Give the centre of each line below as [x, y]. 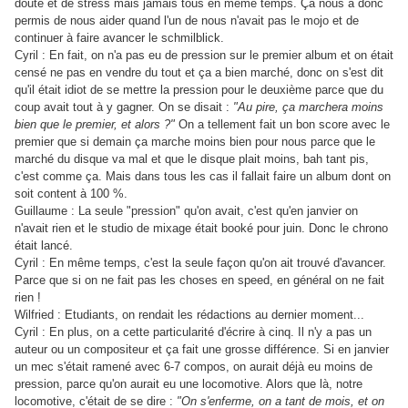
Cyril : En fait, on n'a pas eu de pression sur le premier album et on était [204, 56]
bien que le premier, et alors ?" [95, 125]
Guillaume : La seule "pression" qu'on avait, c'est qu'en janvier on [186, 211]
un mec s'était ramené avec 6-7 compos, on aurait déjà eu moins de [194, 367]
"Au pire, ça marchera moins [308, 107]
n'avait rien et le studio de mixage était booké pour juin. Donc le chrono [201, 229]
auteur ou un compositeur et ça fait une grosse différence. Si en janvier [202, 350]
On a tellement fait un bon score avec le [282, 125]
